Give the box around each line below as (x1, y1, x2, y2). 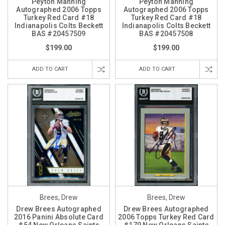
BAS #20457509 (32, 30, 86, 38)
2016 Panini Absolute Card (14, 213, 104, 221)
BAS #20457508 (139, 30, 193, 38)
